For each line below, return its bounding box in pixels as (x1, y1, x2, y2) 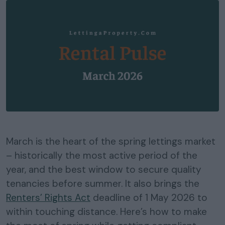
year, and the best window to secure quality (6, 163, 201, 176)
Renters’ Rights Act (6, 191, 90, 204)
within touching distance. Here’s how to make (6, 205, 207, 218)
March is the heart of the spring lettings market (6, 135, 215, 148)
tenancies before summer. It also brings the (6, 177, 199, 190)
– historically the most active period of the (6, 149, 197, 162)
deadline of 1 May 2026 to (90, 191, 207, 204)
